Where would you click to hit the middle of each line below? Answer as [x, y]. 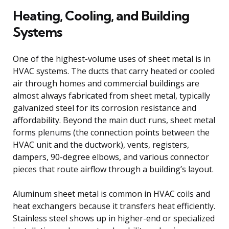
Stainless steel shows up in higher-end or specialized [114, 219]
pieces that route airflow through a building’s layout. [113, 169]
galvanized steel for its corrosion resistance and [105, 108]
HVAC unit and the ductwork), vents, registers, [101, 145]
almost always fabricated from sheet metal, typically [111, 96]
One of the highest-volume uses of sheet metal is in [112, 59]
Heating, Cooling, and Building [101, 16]
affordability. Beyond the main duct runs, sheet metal [114, 120]
